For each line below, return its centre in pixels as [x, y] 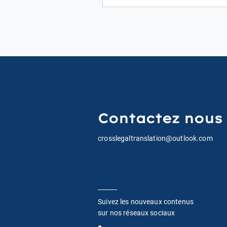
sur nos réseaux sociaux [137, 213]
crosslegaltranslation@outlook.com [155, 139]
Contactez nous [160, 119]
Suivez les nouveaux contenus [146, 202]
